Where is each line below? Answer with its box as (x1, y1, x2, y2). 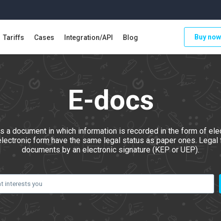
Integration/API (64, 34, 113, 41)
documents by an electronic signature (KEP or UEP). (22, 145, 199, 154)
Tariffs (3, 34, 24, 41)
